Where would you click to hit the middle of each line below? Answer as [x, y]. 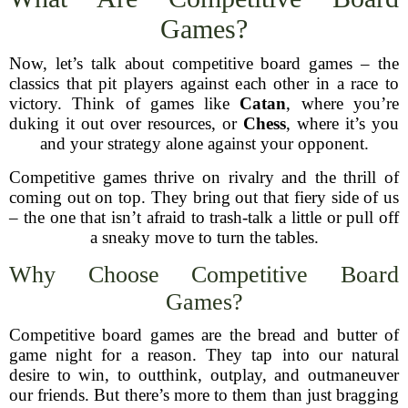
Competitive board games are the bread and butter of [204, 335]
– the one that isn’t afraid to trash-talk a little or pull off [204, 217]
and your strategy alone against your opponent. [204, 143]
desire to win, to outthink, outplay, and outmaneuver [204, 375]
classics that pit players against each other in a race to [204, 83]
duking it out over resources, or [126, 123]
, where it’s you [342, 123]
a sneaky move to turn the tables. [204, 237]
